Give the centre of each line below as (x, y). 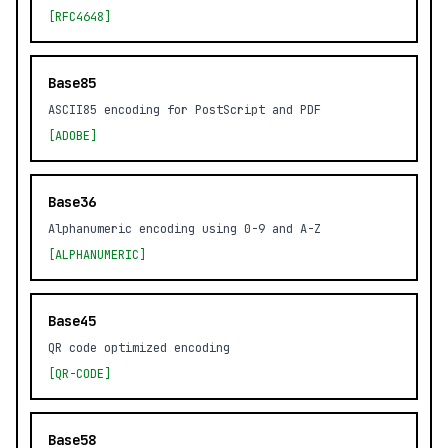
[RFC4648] (79, 17)
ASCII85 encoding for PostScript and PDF (184, 110)
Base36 (72, 202)
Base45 (72, 321)
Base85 (72, 83)
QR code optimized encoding (139, 348)
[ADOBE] (72, 136)
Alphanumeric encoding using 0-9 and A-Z (184, 229)
